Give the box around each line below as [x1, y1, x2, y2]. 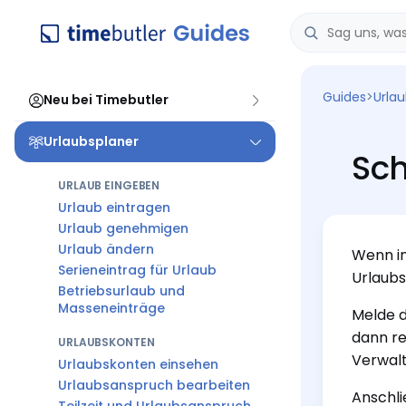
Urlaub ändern [58, 240, 154, 258]
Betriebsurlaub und [58, 282, 185, 300]
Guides [323, 88, 366, 106]
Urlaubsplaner [43, 132, 139, 150]
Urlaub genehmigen [58, 219, 188, 237]
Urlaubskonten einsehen [58, 355, 218, 373]
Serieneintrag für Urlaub [58, 261, 217, 279]
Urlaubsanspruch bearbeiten [58, 376, 250, 394]
